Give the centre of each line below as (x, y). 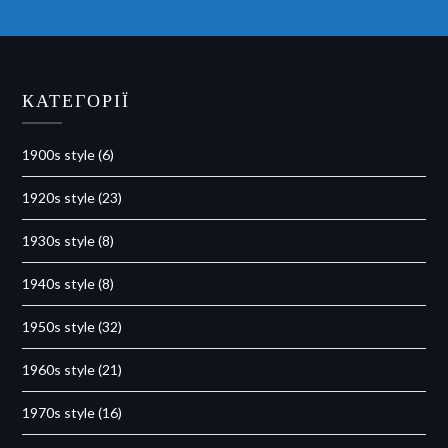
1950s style (59, 326)
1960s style (59, 369)
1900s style (59, 154)
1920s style (59, 197)
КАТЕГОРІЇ (76, 99)
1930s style (59, 240)
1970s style (59, 412)
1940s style (59, 283)
